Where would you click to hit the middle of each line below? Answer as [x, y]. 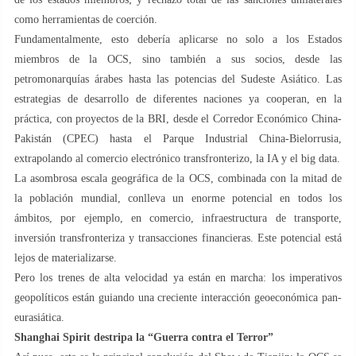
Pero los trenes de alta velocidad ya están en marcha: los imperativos [178, 277]
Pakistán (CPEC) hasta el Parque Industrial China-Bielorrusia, [178, 138]
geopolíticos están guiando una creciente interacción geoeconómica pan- [178, 297]
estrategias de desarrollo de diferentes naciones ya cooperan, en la [178, 99]
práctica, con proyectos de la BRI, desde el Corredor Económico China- [178, 118]
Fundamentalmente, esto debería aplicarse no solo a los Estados [178, 39]
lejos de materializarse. [66, 257]
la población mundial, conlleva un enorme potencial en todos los [178, 198]
